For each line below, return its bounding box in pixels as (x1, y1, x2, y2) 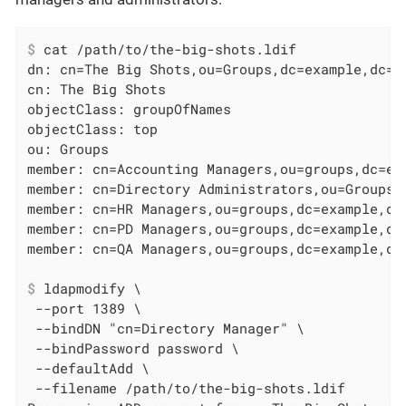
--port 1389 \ (27, 298, 142, 317)
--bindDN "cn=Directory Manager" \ (27, 318, 305, 337)
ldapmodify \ (35, 278, 142, 297)
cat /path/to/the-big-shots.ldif (35, 39, 297, 58)
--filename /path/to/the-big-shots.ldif (27, 378, 346, 397)
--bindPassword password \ (27, 338, 240, 357)
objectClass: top (27, 119, 159, 138)
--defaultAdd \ (27, 358, 150, 377)
